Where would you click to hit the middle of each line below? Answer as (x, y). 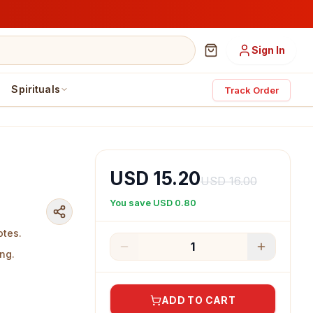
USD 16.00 (229, 181)
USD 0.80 (175, 203)
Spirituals (36, 89)
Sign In (268, 50)
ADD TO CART (198, 300)
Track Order (252, 90)
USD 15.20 (155, 179)
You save (131, 203)
